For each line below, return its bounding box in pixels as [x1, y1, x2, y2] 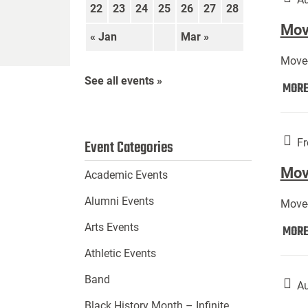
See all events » [84, 74, 162, 88]
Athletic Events [84, 247, 156, 261]
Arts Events [84, 221, 139, 234]
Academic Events [84, 168, 168, 182]
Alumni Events [84, 195, 154, 208]
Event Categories [84, 136, 173, 160]
